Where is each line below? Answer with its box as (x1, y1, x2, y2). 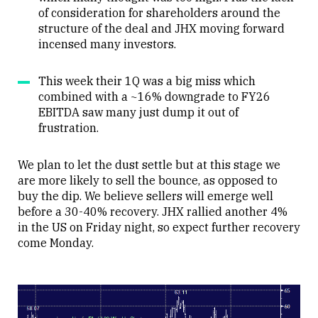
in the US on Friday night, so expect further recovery (18, 220, 300, 235)
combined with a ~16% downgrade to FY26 (38, 89, 270, 104)
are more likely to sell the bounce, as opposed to (18, 173, 278, 188)
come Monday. (18, 236, 94, 251)
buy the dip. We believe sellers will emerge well (18, 189, 273, 204)
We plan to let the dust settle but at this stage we (18, 158, 280, 172)
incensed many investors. (38, 37, 176, 52)
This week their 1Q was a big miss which (38, 74, 256, 89)
